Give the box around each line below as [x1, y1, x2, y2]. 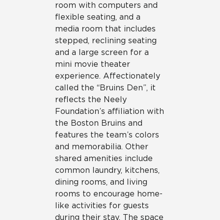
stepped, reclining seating [55, 35, 157, 45]
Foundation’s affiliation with [55, 106, 164, 116]
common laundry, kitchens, [55, 165, 160, 175]
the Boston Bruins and [55, 118, 142, 128]
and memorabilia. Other [55, 141, 148, 151]
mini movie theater [55, 59, 130, 69]
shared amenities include [55, 153, 153, 163]
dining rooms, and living [55, 177, 147, 187]
